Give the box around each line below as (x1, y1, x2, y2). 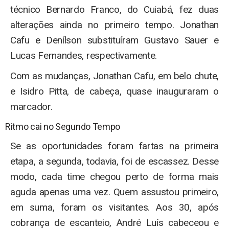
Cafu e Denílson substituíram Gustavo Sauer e (10, 34, 219, 46)
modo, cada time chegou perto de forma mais (10, 170, 219, 182)
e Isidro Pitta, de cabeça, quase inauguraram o (10, 85, 219, 97)
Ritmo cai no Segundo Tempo (5, 121, 121, 132)
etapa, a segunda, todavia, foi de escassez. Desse (10, 155, 219, 167)
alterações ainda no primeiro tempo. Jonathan (10, 18, 219, 31)
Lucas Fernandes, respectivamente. (10, 49, 157, 61)
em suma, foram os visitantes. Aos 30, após (10, 201, 219, 213)
